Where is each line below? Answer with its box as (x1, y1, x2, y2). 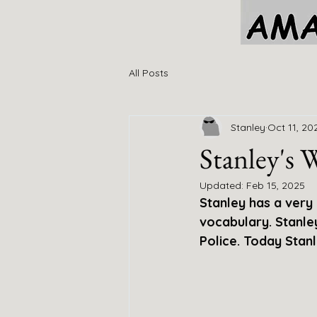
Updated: (200, 179, 246, 192)
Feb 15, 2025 (246, 179, 305, 192)
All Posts (129, 66, 168, 79)
